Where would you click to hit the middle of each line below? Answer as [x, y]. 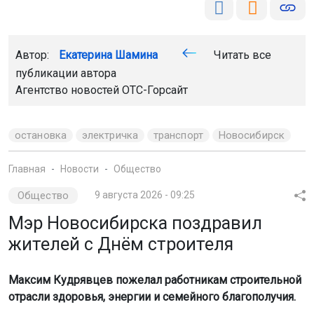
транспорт [178, 135]
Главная [27, 169]
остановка [41, 135]
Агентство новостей [69, 90]
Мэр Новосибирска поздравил [135, 223]
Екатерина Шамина [108, 55]
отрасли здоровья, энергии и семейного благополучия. [152, 297]
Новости [80, 169]
